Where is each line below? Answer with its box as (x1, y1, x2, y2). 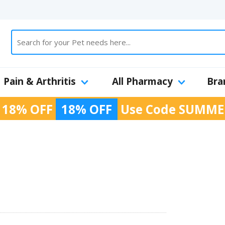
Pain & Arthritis (4, 75, 76, 88)
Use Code (118, 101, 179, 118)
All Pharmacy (111, 75, 173, 88)
